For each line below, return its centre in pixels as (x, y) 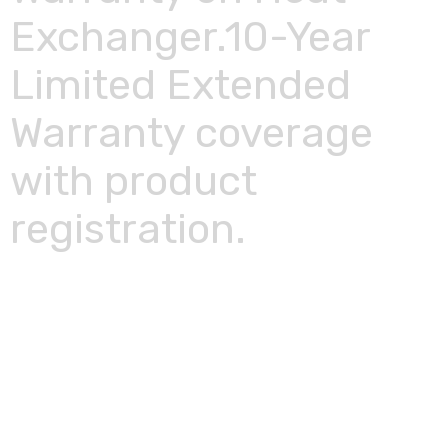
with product (133, 181)
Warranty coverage (191, 133)
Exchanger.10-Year (190, 37)
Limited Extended (180, 85)
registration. (128, 229)
